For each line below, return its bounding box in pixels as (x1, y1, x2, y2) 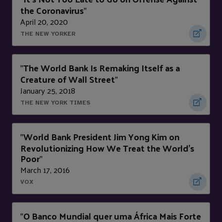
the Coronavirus (20, 2, 84, 19)
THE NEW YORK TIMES (20, 99, 90, 107)
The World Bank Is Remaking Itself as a (23, 59, 180, 76)
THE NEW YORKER (20, 30, 75, 38)
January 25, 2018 (20, 83, 75, 98)
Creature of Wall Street (20, 71, 115, 88)
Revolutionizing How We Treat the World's (20, 140, 194, 157)
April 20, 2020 (20, 14, 68, 29)
